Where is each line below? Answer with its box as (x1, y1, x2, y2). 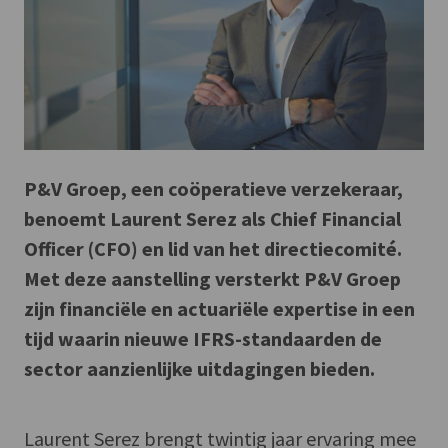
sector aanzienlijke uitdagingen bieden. (24, 355, 375, 381)
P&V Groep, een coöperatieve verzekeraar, (24, 175, 403, 201)
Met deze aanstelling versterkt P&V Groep (24, 265, 401, 291)
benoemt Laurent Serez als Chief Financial (24, 205, 401, 231)
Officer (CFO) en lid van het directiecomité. (24, 235, 402, 261)
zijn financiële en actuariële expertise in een (24, 295, 415, 321)
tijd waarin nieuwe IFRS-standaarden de (24, 325, 382, 351)
